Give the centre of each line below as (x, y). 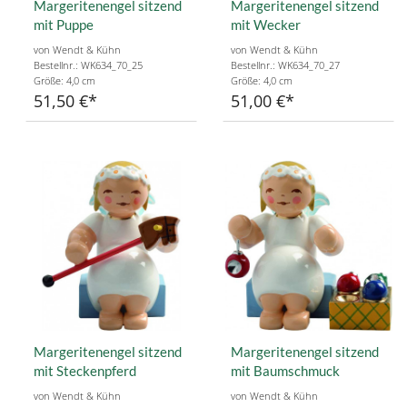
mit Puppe (64, 25)
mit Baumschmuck (285, 371)
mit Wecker (266, 25)
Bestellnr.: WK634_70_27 (285, 65)
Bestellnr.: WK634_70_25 (88, 65)
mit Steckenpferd (85, 371)
